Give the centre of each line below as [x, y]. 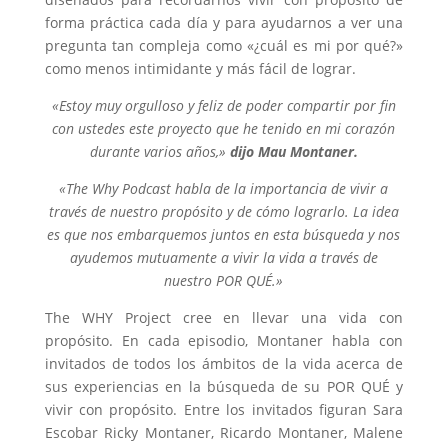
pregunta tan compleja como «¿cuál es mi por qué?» [224, 45]
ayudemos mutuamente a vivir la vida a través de [223, 257]
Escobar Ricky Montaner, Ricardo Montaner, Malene [224, 432]
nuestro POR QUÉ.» [224, 280]
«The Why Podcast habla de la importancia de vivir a [224, 188]
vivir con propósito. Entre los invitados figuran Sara [224, 409]
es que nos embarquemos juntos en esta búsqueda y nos [224, 234]
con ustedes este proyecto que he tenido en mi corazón [224, 128]
